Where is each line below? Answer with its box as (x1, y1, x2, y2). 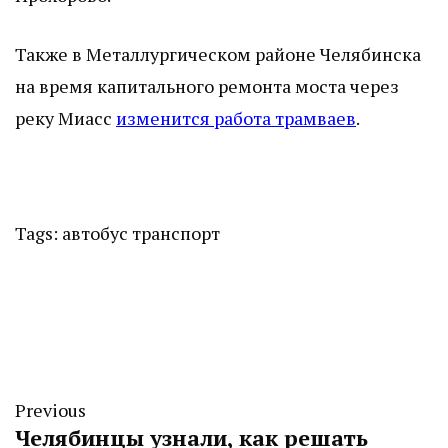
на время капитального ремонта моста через (15, 74, 399, 99)
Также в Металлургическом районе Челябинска (15, 42, 421, 67)
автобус (62, 221, 128, 246)
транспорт (132, 221, 220, 246)
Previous (15, 398, 86, 423)
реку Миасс (15, 106, 116, 131)
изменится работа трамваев (116, 106, 356, 131)
